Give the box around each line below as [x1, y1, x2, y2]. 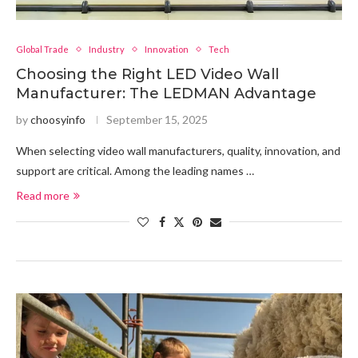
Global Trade [16, 44, 69, 54]
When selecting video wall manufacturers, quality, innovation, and [16, 144, 340, 157]
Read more [16, 189, 70, 202]
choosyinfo [30, 113, 86, 126]
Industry [89, 44, 125, 54]
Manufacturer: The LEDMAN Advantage [16, 85, 316, 102]
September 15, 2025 [106, 113, 208, 126]
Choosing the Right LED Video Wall [16, 66, 279, 83]
